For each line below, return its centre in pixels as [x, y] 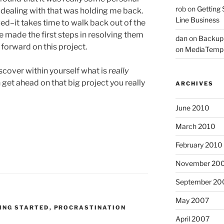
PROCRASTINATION [90, 208]
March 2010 [195, 126]
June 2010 [192, 108]
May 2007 [192, 200]
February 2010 [199, 145]
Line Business [197, 20]
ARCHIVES [194, 84]
